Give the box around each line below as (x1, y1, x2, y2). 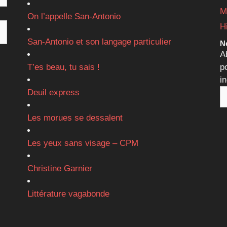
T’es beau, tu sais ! (27, 62, 100, 72)
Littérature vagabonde (27, 189, 109, 199)
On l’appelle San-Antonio (27, 12, 121, 22)
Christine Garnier (27, 164, 92, 174)
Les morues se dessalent (27, 113, 123, 123)
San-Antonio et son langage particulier (27, 37, 171, 47)
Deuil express (27, 88, 80, 98)
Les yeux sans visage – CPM (27, 138, 138, 148)
